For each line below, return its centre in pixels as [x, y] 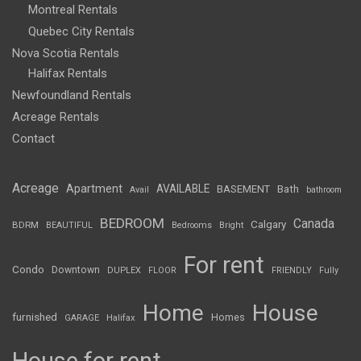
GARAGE [82, 318]
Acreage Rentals [56, 117]
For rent [224, 266]
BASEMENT [243, 189]
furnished [35, 317]
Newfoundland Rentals [72, 95]
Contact [33, 139]
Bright [231, 226]
